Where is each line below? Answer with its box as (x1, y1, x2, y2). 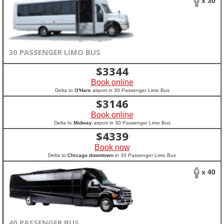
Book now (94, 143, 130, 151)
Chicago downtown (67, 152, 113, 158)
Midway (73, 120, 92, 125)
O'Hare (74, 87, 91, 93)
